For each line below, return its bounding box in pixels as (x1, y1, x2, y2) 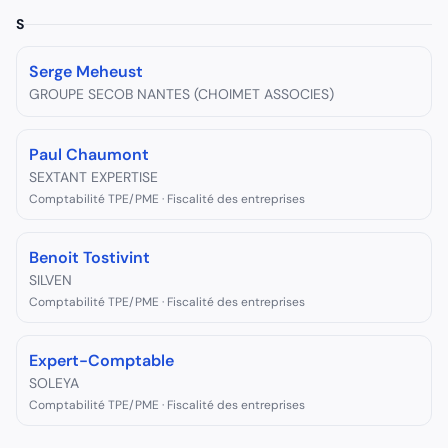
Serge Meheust (29, 61, 143, 82)
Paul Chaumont (29, 144, 149, 165)
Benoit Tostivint (29, 247, 150, 268)
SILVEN (29, 271, 72, 289)
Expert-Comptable (29, 350, 174, 371)
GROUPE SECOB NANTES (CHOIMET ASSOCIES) (29, 85, 334, 103)
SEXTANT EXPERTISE (29, 168, 158, 186)
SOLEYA (29, 374, 79, 392)
